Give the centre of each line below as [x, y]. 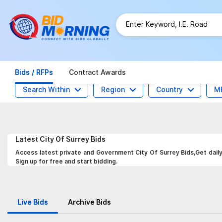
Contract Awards [97, 72]
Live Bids [33, 202]
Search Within [46, 89]
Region [113, 89]
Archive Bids [89, 202]
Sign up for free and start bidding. [66, 161]
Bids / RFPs [34, 72]
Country [169, 89]
